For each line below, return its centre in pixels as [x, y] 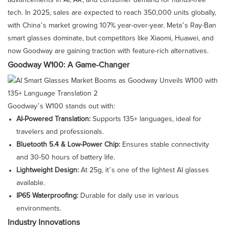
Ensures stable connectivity [164, 145]
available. [30, 183]
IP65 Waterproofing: [47, 196]
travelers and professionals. [60, 132]
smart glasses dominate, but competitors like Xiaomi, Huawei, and [111, 39]
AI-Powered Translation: [53, 119]
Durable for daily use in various [128, 196]
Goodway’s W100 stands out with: [61, 107]
